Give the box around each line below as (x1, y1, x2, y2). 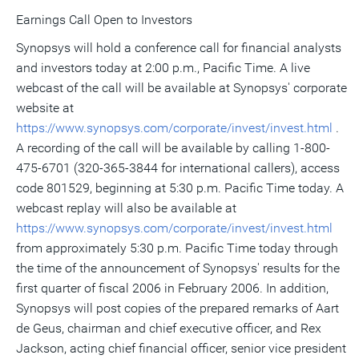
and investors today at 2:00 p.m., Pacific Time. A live (16, 60, 310, 75)
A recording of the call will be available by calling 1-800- (16, 140, 330, 155)
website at (16, 100, 74, 115)
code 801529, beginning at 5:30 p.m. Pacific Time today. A (16, 180, 344, 196)
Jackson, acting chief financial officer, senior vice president (16, 341, 346, 356)
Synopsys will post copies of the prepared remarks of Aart (16, 301, 339, 316)
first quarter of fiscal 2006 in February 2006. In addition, (16, 280, 329, 296)
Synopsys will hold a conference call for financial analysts (16, 40, 341, 55)
